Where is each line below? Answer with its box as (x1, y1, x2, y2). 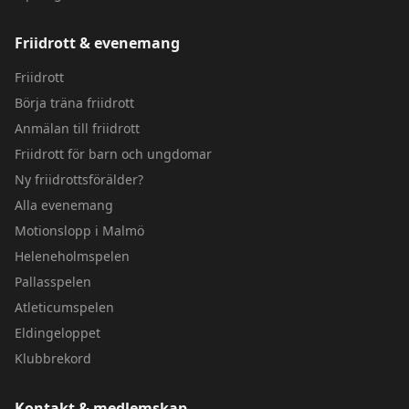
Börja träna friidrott (15, 94, 134, 111)
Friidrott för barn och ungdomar (15, 145, 212, 163)
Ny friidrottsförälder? (15, 171, 143, 188)
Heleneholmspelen (15, 247, 130, 265)
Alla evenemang (15, 196, 113, 214)
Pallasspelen (15, 273, 91, 290)
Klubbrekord (15, 350, 91, 367)
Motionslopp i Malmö (15, 222, 144, 239)
